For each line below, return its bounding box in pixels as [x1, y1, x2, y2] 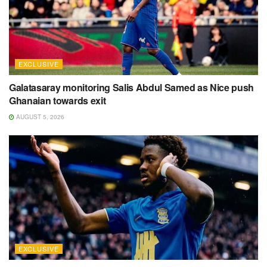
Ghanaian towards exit [9, 94, 106, 108]
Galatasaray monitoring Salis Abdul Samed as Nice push [9, 80, 254, 95]
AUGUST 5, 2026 [14, 113, 64, 122]
